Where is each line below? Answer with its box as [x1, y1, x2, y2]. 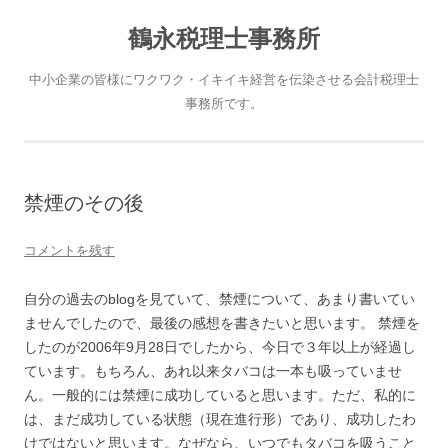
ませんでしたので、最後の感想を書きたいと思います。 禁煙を [24, 315, 420, 331]
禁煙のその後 [24, 192, 144, 214]
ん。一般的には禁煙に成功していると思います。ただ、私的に [24, 387, 416, 403]
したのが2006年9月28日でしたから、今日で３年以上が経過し [24, 339, 416, 355]
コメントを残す [24, 243, 115, 258]
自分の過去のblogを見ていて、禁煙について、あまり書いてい [24, 291, 415, 307]
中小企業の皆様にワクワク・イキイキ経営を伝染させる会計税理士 [29, 72, 419, 87]
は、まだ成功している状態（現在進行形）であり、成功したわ [24, 411, 416, 427]
